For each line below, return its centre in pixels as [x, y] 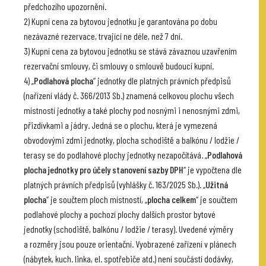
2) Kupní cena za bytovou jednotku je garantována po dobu [121, 21]
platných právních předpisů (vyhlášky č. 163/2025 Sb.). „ [115, 184]
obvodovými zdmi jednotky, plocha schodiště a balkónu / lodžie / [132, 140]
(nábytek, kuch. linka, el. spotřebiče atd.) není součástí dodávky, [129, 259]
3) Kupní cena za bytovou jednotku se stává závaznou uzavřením [130, 51]
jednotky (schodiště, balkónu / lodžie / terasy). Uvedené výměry [129, 229]
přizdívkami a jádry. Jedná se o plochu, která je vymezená [121, 125]
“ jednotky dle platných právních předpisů [162, 80]
